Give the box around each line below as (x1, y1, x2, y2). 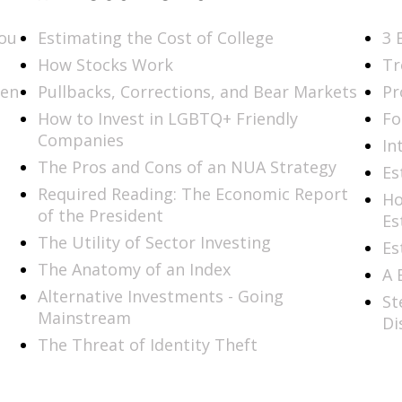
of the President (38, 204, 164, 226)
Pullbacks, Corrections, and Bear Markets (38, 80, 358, 102)
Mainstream (38, 306, 132, 328)
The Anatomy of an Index (38, 258, 232, 280)
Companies (38, 128, 125, 151)
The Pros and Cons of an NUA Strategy (38, 155, 337, 178)
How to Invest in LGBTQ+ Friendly (38, 107, 299, 129)
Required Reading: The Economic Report (38, 182, 349, 205)
